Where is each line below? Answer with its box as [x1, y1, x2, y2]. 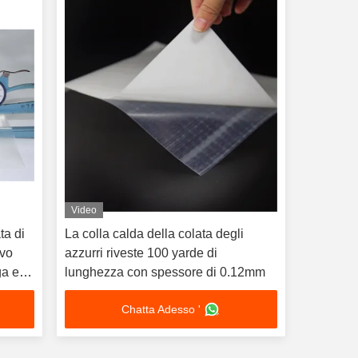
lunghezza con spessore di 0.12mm [64, 265, 265, 279]
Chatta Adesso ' [121, 303, 201, 316]
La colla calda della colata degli [64, 227, 244, 241]
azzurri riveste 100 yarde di [64, 246, 217, 260]
